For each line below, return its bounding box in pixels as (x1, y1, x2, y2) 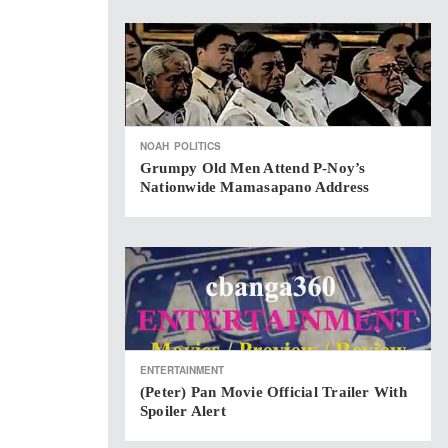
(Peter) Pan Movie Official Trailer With (140, 384, 407, 400)
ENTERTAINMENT (140, 363, 224, 377)
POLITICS (174, 139, 221, 153)
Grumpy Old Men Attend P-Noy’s (140, 160, 366, 176)
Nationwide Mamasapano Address (140, 179, 370, 195)
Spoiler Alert (140, 403, 226, 419)
